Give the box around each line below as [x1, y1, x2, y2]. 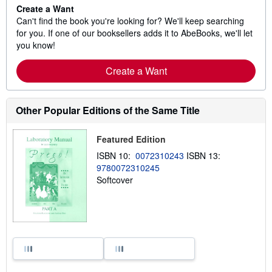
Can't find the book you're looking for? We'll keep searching [16, 15, 244, 27]
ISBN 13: [186, 149, 223, 162]
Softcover [96, 174, 133, 186]
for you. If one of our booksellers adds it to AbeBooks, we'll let [16, 27, 253, 39]
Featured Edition [96, 133, 166, 146]
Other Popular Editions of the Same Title [16, 103, 200, 118]
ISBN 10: [96, 149, 135, 162]
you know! [16, 39, 55, 52]
